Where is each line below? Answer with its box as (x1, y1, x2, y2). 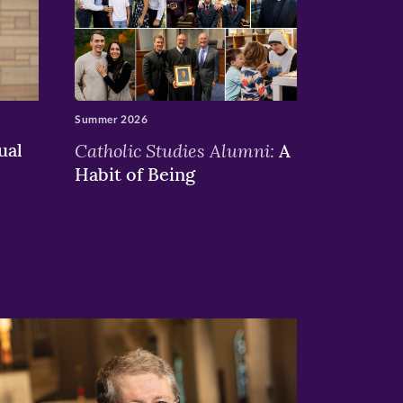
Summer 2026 (74, 113, 148, 125)
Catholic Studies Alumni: (74, 138, 274, 162)
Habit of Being (74, 162, 195, 185)
